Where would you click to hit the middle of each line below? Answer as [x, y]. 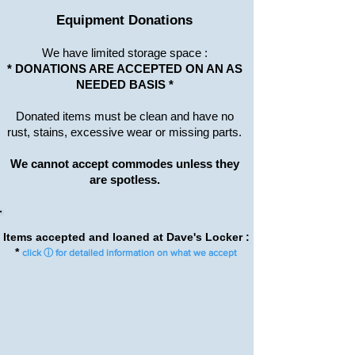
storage [147, 53]
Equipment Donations [124, 20]
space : [187, 53]
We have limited [84, 53]
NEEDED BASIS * [124, 84]
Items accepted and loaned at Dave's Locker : [126, 237]
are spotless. [124, 179]
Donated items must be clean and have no [124, 116]
